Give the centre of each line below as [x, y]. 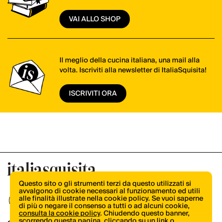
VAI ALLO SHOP [94, 20]
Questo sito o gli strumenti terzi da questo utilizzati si [105, 184]
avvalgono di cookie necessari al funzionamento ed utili [110, 191]
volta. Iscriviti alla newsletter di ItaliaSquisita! [133, 71]
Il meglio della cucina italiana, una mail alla [129, 61]
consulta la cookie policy [59, 214]
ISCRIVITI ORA [93, 93]
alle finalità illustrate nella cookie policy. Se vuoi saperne [111, 199]
